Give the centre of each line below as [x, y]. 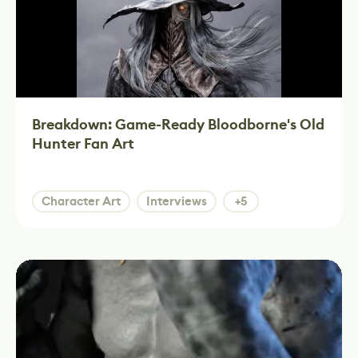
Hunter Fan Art [83, 144]
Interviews [177, 201]
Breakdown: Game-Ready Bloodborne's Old [178, 125]
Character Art [81, 201]
